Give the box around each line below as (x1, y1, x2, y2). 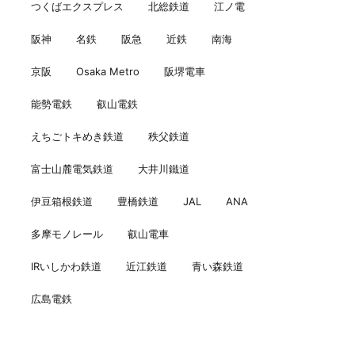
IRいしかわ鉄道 (31, 260, 101, 273)
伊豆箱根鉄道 (31, 195, 93, 208)
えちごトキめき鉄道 (31, 130, 124, 143)
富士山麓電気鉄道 (31, 162, 113, 176)
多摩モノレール (31, 227, 103, 241)
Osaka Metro (76, 65, 139, 78)
